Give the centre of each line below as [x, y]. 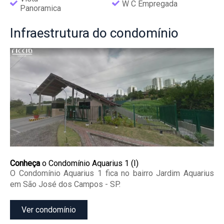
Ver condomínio [49, 209]
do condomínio [134, 33]
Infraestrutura [50, 33]
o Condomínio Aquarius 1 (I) [89, 163]
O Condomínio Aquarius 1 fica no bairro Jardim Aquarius [112, 173]
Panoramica [40, 8]
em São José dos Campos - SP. [65, 184]
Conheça [25, 163]
